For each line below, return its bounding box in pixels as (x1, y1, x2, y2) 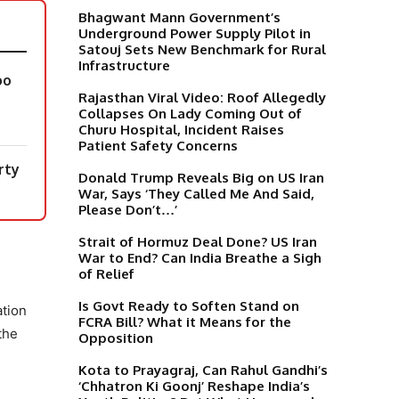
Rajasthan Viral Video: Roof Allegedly (78, 88, 326, 106)
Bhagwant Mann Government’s (78, 8, 281, 26)
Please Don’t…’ (78, 200, 177, 218)
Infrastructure (78, 56, 170, 74)
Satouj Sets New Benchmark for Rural (78, 40, 326, 58)
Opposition (78, 329, 153, 346)
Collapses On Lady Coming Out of (78, 104, 302, 122)
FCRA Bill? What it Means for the (78, 313, 291, 330)
